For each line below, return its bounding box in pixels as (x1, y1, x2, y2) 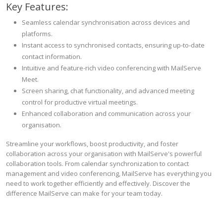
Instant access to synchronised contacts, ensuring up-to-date (22, 41, 205, 50)
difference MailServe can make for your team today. (6, 189, 163, 198)
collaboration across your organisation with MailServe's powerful (6, 149, 202, 158)
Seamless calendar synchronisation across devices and (22, 18, 190, 27)
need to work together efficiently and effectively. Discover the (6, 179, 190, 188)
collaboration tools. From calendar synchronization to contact (6, 159, 189, 168)
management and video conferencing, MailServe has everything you (6, 169, 212, 178)
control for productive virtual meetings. (22, 98, 138, 107)
